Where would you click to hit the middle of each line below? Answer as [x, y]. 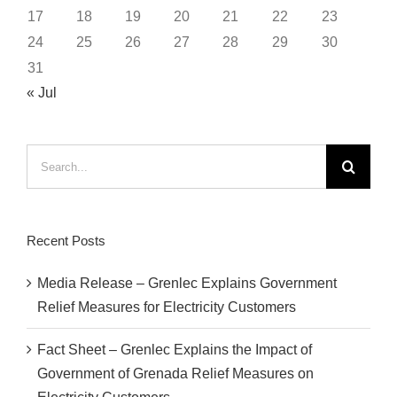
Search [48, 156]
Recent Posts [66, 241]
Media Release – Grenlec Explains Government [187, 284]
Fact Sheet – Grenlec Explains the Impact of [175, 350]
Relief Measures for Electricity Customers [167, 307]
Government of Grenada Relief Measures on [175, 374]
